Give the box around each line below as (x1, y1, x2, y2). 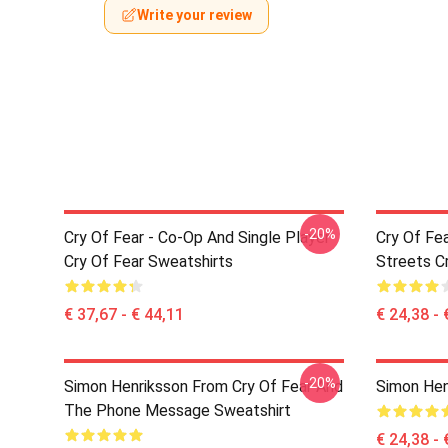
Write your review (137, 7, 252, 23)
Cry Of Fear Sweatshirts (64, 252, 233, 271)
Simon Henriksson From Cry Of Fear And (64, 377, 343, 396)
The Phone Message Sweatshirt (64, 401, 291, 420)
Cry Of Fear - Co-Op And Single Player (64, 228, 330, 247)
